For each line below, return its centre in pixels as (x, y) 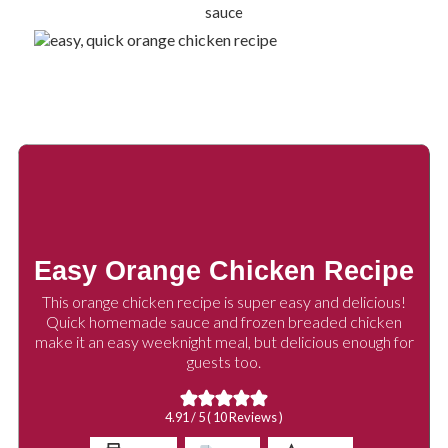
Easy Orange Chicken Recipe (224, 270)
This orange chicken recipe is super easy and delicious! (224, 301)
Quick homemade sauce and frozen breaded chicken (224, 321)
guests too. (224, 361)
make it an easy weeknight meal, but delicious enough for (224, 341)
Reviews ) (255, 417)
